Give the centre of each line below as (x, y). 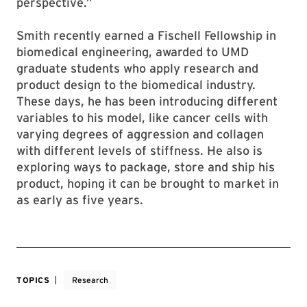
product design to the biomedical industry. (136, 85)
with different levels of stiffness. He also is (139, 151)
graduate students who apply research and (137, 69)
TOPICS (33, 280)
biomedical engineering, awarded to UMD (133, 52)
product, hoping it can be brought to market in (148, 184)
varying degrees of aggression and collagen (140, 134)
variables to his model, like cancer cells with (142, 118)
